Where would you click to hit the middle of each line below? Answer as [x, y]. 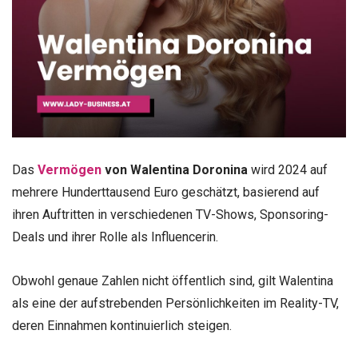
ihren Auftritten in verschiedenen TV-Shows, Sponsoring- [170, 215]
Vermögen [70, 170]
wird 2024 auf [288, 170]
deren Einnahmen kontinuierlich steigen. [122, 326]
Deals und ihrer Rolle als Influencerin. [115, 237]
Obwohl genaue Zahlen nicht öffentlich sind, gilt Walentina [173, 281]
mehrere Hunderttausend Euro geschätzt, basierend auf [166, 193]
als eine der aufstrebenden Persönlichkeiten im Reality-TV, [175, 304]
